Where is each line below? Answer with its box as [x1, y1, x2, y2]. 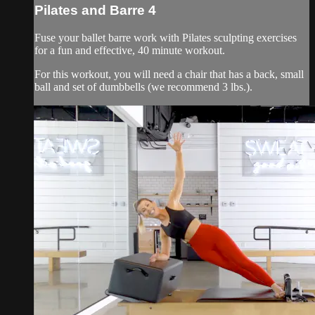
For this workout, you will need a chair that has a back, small [34, 67, 304, 80]
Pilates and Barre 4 [34, 2, 156, 18]
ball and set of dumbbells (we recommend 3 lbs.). [34, 80, 252, 93]
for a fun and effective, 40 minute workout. [34, 44, 225, 56]
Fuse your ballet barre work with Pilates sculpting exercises [34, 31, 297, 44]
